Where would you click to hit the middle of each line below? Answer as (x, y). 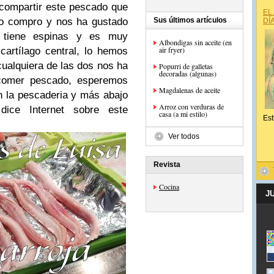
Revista (167, 165)
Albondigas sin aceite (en (195, 42)
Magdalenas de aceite (190, 90)
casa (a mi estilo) (183, 114)
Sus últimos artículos (190, 20)
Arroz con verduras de (191, 106)
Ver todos (184, 136)
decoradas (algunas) (188, 73)
